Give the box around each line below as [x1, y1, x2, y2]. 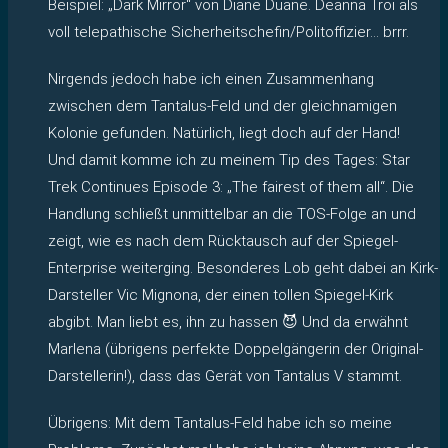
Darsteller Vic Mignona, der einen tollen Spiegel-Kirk [48, 285, 393, 304]
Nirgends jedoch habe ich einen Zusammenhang [48, 69, 374, 88]
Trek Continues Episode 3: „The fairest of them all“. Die [48, 177, 414, 196]
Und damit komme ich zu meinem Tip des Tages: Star [48, 150, 410, 169]
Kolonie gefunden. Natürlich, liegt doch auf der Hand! [48, 123, 400, 142]
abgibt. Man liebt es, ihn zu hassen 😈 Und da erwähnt [48, 312, 408, 331]
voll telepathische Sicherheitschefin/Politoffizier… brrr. [48, 22, 409, 41]
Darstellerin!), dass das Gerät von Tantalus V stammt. [48, 366, 402, 385]
